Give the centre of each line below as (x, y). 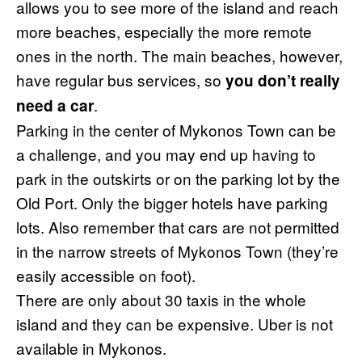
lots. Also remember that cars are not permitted (178, 226)
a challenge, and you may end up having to (166, 154)
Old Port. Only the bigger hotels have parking (172, 202)
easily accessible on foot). (106, 275)
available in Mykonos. (91, 347)
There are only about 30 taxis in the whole (161, 299)
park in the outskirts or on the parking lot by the (178, 178)
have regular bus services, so (121, 79)
